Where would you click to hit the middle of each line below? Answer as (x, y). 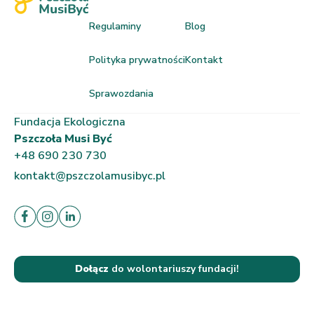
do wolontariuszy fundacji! (174, 268)
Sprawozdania (122, 93)
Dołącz (92, 268)
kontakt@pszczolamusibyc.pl (90, 176)
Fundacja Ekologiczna (70, 122)
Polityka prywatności (137, 60)
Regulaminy (115, 26)
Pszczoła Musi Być (63, 138)
